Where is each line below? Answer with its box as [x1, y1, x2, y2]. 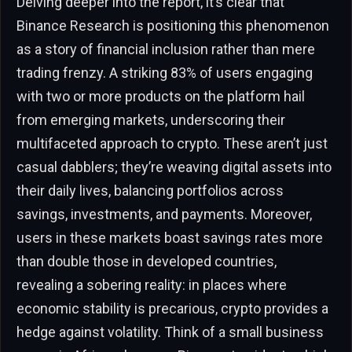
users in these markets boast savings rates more [16, 229, 323, 246]
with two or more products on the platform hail [16, 87, 305, 104]
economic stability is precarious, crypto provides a [16, 299, 328, 317]
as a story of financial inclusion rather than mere [16, 40, 315, 57]
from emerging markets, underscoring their [16, 111, 285, 128]
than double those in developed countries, [16, 252, 277, 269]
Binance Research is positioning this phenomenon [16, 16, 329, 34]
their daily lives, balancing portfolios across [16, 181, 284, 199]
